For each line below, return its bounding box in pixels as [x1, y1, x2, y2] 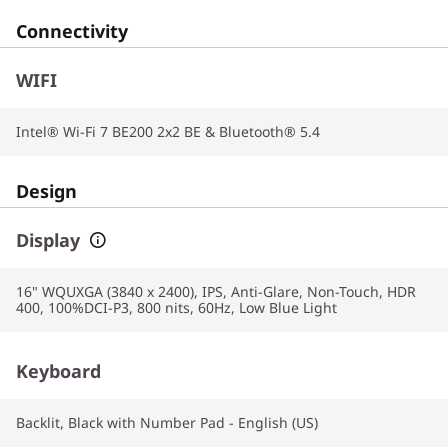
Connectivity [16, 18, 128, 43]
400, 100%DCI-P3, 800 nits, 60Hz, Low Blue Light [16, 297, 337, 317]
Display [16, 227, 80, 252]
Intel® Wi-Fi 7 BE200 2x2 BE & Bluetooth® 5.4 [16, 121, 320, 141]
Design [16, 178, 77, 203]
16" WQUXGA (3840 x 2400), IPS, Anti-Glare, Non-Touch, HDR [16, 281, 416, 301]
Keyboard [16, 358, 101, 383]
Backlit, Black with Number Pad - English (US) [16, 412, 318, 432]
